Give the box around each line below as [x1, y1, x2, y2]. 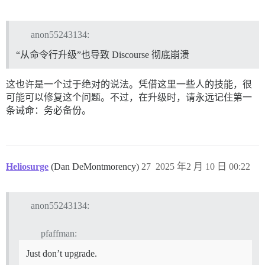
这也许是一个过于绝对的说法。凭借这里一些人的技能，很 [6, 79, 252, 89]
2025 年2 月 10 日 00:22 [156, 161, 250, 172]
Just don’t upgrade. [26, 248, 97, 259]
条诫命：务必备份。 [6, 105, 91, 115]
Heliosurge [6, 161, 49, 172]
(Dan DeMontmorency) [51, 161, 141, 172]
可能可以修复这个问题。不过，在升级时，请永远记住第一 [6, 92, 252, 102]
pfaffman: [40, 228, 77, 239]
